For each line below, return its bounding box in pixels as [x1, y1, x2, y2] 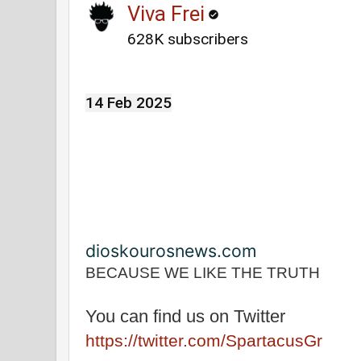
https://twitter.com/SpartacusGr [85, 330, 322, 350]
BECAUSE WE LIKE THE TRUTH [85, 263, 320, 281]
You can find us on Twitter [85, 305, 285, 326]
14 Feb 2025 [85, 93, 172, 112]
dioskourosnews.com [85, 239, 257, 261]
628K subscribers [127, 29, 248, 48]
